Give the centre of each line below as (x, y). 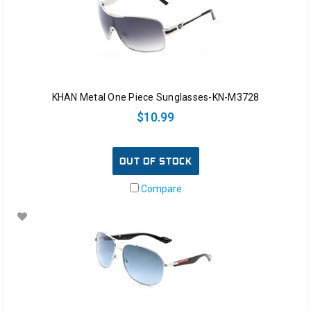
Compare (160, 189)
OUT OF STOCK (155, 161)
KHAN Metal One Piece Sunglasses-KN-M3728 (155, 98)
